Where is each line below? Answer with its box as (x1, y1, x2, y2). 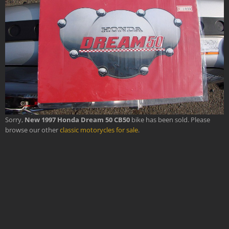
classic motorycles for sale (60, 125, 138, 134)
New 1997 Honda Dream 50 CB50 (25, 114, 130, 124)
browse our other (5, 125, 60, 134)
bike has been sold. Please (130, 114, 210, 124)
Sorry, (5, 114, 25, 124)
